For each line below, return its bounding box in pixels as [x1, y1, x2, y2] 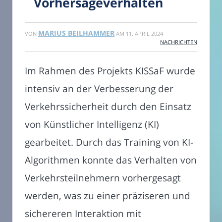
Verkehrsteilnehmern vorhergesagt [25, 171, 181, 185]
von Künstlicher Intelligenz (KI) [25, 117, 159, 131]
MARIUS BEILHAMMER [38, 28, 114, 38]
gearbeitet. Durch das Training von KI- [25, 135, 193, 149]
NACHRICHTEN [160, 38, 197, 46]
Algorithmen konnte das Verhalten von [25, 153, 197, 167]
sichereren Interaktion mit [25, 207, 141, 221]
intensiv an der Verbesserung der [25, 82, 173, 96]
